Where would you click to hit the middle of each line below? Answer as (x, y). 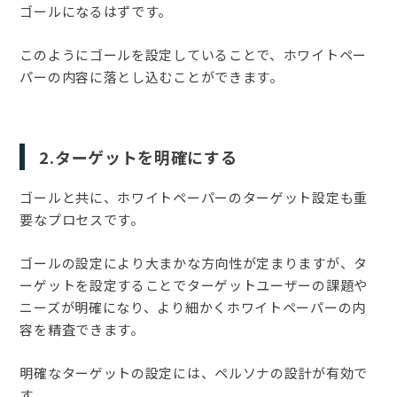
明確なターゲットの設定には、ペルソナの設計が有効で (194, 373)
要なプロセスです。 (82, 220)
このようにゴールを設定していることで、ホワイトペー (193, 55)
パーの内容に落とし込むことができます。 (152, 77)
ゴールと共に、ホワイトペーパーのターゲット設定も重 (194, 198)
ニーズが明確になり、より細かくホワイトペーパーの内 (193, 307)
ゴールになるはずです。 (96, 12)
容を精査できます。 (82, 330)
